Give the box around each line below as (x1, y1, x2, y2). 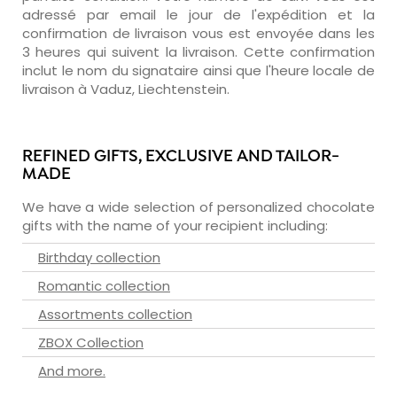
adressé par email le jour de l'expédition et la (22, 4, 375, 24)
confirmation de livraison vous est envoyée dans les (22, 23, 375, 43)
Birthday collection (38, 247, 160, 267)
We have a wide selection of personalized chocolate (22, 197, 375, 216)
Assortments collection (38, 304, 192, 323)
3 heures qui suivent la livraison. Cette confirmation (22, 42, 375, 61)
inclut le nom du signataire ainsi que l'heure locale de (22, 60, 375, 80)
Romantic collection (38, 276, 170, 295)
